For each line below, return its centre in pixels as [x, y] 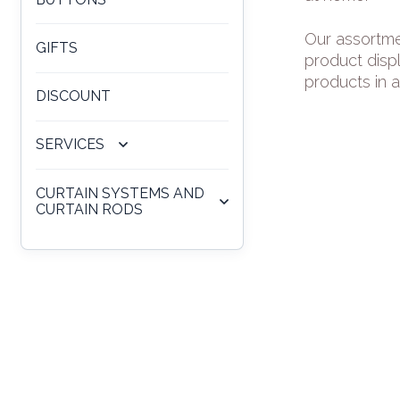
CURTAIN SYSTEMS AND [120, 193]
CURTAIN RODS [89, 209]
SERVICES [70, 145]
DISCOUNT [73, 96]
